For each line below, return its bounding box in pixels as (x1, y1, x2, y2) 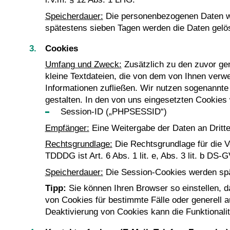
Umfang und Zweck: (45, 60, 122, 70)
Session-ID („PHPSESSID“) (61, 107, 167, 117)
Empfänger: (45, 123, 89, 133)
